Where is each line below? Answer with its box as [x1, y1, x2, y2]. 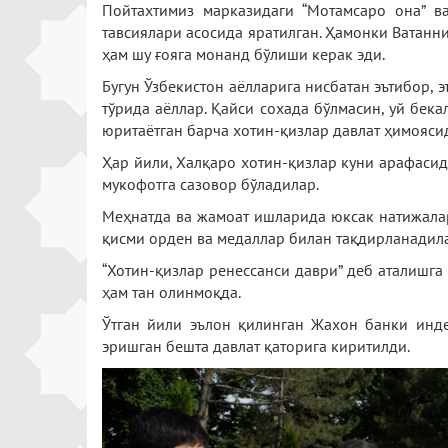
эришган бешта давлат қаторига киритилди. [102, 336, 410, 356]
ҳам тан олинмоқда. [102, 282, 244, 302]
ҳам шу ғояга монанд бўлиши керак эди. [102, 44, 385, 64]
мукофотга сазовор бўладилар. [102, 174, 319, 194]
